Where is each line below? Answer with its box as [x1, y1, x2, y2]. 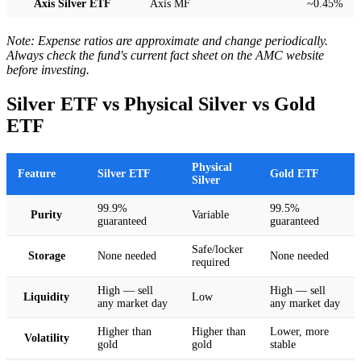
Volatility [23, 332, 69, 345]
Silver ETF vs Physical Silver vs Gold [6, 93, 315, 115]
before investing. [6, 63, 89, 77]
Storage [27, 250, 65, 263]
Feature [18, 168, 56, 180]
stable [270, 338, 296, 351]
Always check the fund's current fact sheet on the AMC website [6, 48, 324, 63]
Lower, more [270, 326, 329, 338]
